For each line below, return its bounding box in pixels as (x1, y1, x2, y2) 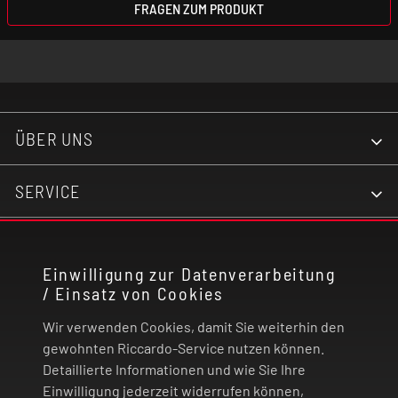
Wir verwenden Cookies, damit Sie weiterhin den (43, 318, 345, 335)
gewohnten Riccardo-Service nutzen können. (43, 339, 324, 356)
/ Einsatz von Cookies (43, 283, 224, 304)
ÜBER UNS (15, 127, 94, 149)
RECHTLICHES (15, 284, 122, 306)
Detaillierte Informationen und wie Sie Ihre (43, 361, 306, 378)
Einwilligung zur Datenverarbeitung (43, 263, 336, 284)
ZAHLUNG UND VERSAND (15, 337, 203, 359)
